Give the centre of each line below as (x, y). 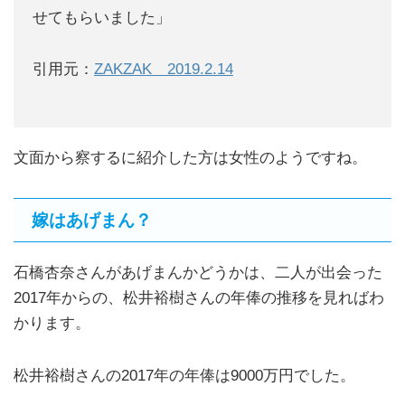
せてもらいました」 (102, 17)
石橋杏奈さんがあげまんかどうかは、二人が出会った (198, 272)
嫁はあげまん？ (92, 220)
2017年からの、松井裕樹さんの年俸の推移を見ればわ (199, 297)
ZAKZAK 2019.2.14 (164, 70)
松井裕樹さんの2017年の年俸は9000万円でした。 (184, 375)
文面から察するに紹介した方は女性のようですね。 (190, 158)
